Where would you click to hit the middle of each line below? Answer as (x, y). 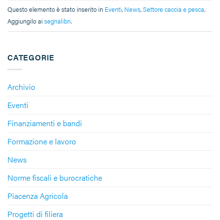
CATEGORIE (31, 57)
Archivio (21, 86)
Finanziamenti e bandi (45, 123)
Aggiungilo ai (26, 21)
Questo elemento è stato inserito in (56, 10)
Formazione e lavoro (42, 141)
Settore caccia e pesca (174, 10)
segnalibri (57, 21)
